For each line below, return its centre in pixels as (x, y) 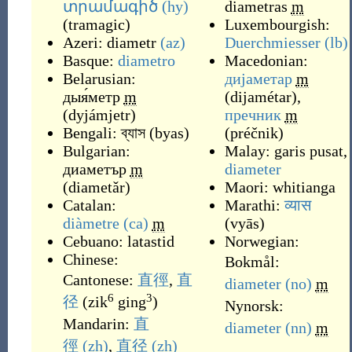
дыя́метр (91, 97)
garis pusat (308, 151)
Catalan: (89, 205)
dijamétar (260, 97)
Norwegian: (262, 241)
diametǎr (96, 187)
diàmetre (91, 223)
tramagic (96, 24)
